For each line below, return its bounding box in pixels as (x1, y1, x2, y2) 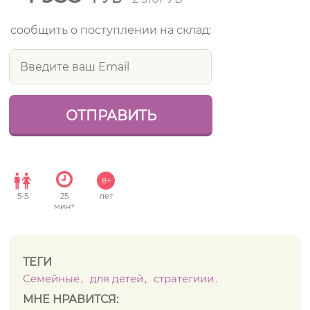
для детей (90, 272, 144, 285)
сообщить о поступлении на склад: (10, 24, 212, 37)
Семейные (23, 272, 80, 285)
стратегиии (154, 272, 215, 285)
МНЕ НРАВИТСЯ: (23, 293, 119, 306)
